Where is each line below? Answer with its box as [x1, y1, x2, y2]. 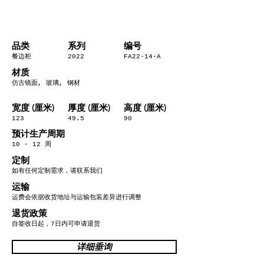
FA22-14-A [124, 53, 161, 60]
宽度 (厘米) [12, 102, 54, 113]
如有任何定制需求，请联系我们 [12, 167, 103, 174]
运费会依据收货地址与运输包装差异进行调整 [12, 194, 141, 201]
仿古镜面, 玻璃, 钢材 [12, 80, 80, 87]
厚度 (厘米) [68, 102, 110, 113]
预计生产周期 [12, 128, 65, 139]
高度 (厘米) [124, 102, 166, 113]
